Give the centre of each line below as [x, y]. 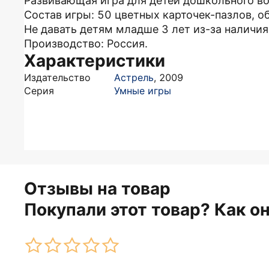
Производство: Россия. [86, 44]
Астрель [134, 77]
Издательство [57, 77]
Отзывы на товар [97, 189]
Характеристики [95, 61]
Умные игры [143, 91]
